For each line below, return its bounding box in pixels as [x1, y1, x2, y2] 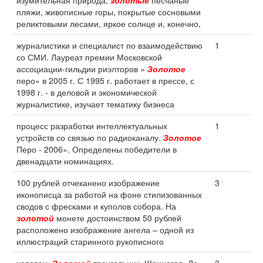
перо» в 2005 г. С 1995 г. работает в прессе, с [16, 75, 194, 86]
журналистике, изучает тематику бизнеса [16, 98, 174, 110]
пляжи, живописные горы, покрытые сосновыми [16, 6, 201, 18]
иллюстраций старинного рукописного [16, 235, 164, 247]
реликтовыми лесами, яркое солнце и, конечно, [16, 18, 201, 29]
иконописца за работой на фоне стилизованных [16, 188, 202, 200]
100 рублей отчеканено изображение [16, 177, 160, 188]
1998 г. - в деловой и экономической [16, 86, 157, 98]
